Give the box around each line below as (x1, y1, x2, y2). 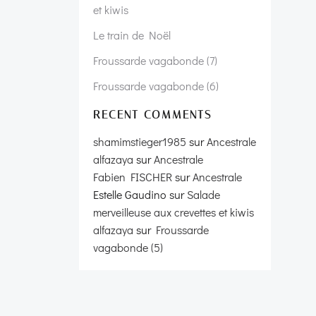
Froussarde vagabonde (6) (93, 78, 219, 93)
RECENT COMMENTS (93, 108, 212, 121)
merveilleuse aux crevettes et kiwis (93, 205, 254, 219)
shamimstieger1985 (93, 134, 186, 149)
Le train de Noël (93, 28, 171, 42)
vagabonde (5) (93, 240, 163, 255)
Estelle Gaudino (93, 187, 166, 202)
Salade (187, 187, 220, 202)
